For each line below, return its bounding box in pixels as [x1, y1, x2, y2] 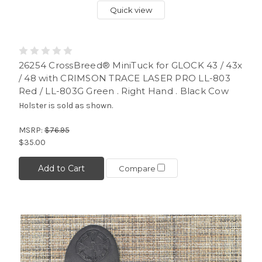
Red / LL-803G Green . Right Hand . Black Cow [18, 85, 229, 96]
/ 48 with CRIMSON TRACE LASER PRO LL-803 [18, 72, 230, 84]
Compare [118, 164, 157, 174]
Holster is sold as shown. [18, 100, 113, 111]
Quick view [110, 5, 152, 15]
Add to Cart [37, 163, 85, 174]
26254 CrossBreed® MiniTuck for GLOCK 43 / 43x [18, 59, 243, 71]
